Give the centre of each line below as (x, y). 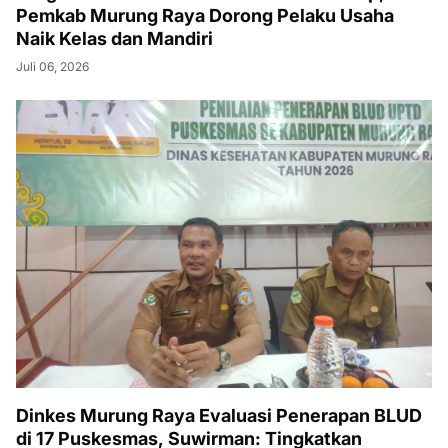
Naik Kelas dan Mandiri (114, 38)
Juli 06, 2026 (52, 66)
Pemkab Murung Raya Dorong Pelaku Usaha (205, 15)
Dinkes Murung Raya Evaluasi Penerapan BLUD (219, 415)
